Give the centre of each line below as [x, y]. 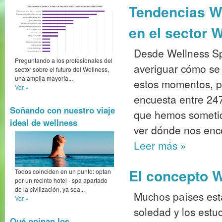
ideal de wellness [44, 122]
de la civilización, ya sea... [50, 189]
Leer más [157, 145]
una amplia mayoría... [44, 78]
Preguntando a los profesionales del [64, 60]
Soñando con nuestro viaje [62, 110]
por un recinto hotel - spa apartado [61, 180]
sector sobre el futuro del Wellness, [62, 69]
